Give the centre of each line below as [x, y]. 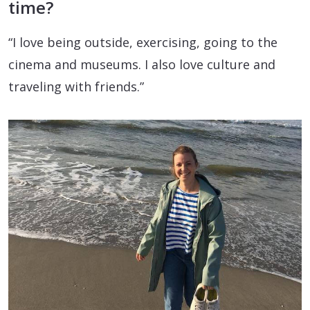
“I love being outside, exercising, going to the [143, 42]
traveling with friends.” [76, 86]
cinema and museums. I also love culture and [142, 64]
